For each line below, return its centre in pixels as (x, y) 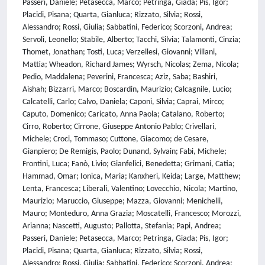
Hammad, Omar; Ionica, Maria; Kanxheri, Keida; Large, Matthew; (132, 177)
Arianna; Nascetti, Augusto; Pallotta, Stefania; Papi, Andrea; (122, 226)
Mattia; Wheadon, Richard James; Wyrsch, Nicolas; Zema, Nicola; (131, 65)
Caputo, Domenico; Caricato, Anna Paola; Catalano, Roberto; (124, 114)
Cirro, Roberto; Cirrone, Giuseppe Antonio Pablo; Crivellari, (119, 127)
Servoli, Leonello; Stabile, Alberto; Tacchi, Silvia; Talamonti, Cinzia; (132, 40)
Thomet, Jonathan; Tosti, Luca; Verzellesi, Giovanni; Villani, (120, 52)
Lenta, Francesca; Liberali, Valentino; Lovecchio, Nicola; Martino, (130, 189)
